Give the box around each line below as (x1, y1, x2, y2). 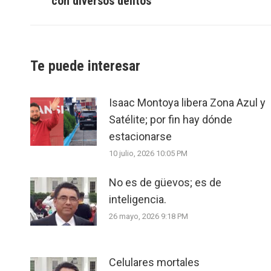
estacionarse (109, 129, 172, 143)
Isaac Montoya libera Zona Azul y (109, 96, 266, 109)
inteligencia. (109, 192, 166, 206)
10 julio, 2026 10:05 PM (109, 148, 188, 158)
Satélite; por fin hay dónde (109, 113, 232, 126)
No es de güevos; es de (109, 175, 221, 189)
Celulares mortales (109, 255, 200, 269)
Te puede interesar (30, 57, 140, 74)
